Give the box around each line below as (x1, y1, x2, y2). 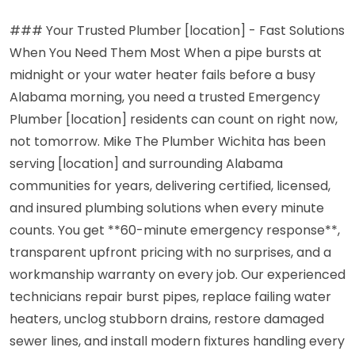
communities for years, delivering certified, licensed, (10, 176, 330, 195)
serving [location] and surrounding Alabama (10, 154, 283, 173)
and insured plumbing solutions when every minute (10, 198, 324, 217)
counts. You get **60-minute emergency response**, (10, 220, 340, 239)
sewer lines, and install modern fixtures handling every (10, 331, 345, 350)
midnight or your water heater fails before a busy (10, 65, 315, 84)
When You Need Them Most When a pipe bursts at (10, 43, 322, 62)
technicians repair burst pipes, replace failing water (10, 287, 331, 306)
